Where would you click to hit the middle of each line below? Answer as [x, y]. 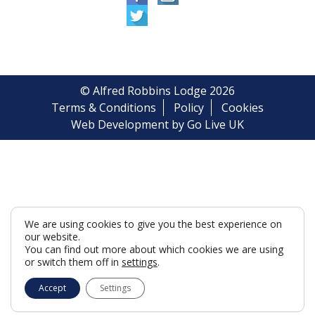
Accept [52, 288]
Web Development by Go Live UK [157, 124]
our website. [52, 237]
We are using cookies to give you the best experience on [153, 224]
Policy [188, 108]
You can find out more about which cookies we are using [154, 249]
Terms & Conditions [103, 108]
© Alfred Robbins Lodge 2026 [157, 91]
